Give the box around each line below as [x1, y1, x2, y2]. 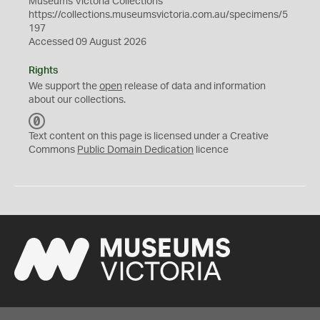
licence [194, 145, 229, 155]
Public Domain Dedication [77, 145, 194, 155]
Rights [29, 66, 58, 76]
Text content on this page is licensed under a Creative [29, 131, 269, 141]
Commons [29, 145, 77, 155]
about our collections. [29, 95, 126, 105]
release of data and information [122, 81, 266, 91]
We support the [29, 81, 99, 91]
